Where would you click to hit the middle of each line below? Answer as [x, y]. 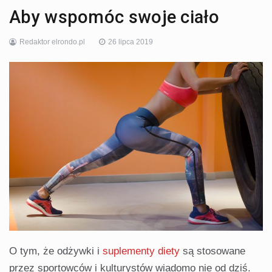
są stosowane [212, 251]
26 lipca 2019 [131, 42]
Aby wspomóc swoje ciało [114, 17]
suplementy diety [141, 251]
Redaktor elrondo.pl [52, 42]
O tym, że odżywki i [56, 251]
